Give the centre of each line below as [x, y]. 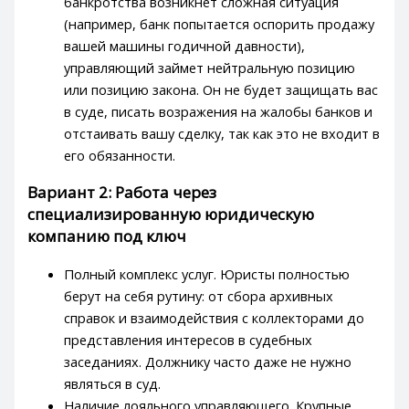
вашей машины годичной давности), [185, 45]
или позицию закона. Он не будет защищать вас [221, 89]
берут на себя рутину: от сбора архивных [199, 295]
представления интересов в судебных [189, 339]
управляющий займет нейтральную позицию [210, 67]
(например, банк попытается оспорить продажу [220, 23]
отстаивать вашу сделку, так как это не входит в [222, 133]
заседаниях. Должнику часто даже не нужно [208, 361]
